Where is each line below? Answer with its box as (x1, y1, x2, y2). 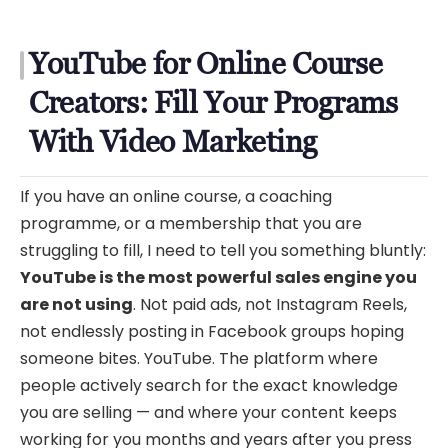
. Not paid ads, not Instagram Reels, (133, 293, 407, 317)
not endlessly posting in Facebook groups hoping (20, 320, 404, 344)
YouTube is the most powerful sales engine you (20, 266, 417, 290)
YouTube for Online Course (29, 45, 383, 81)
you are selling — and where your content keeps (20, 401, 397, 425)
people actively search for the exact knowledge (20, 374, 398, 398)
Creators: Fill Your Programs (29, 84, 398, 120)
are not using (20, 293, 133, 317)
